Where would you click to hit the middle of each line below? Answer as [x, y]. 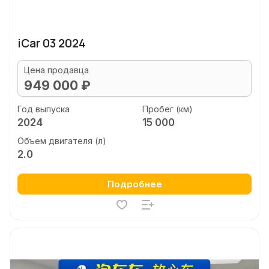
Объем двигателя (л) [62, 141]
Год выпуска [44, 109]
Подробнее [134, 184]
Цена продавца [56, 70]
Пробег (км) [167, 109]
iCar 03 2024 [52, 43]
